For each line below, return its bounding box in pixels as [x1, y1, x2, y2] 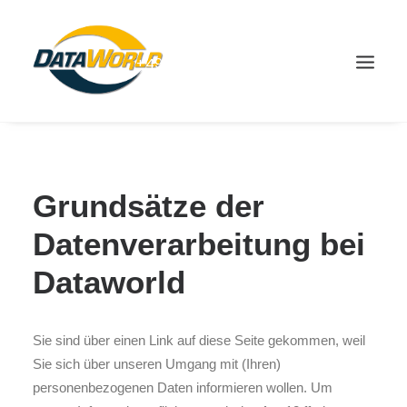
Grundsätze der [33, 188, 264, 223]
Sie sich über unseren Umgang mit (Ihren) [33, 356, 281, 372]
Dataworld [33, 264, 185, 300]
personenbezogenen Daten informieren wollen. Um [33, 380, 333, 395]
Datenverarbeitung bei [33, 226, 365, 262]
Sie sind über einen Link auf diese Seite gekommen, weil [33, 333, 365, 348]
